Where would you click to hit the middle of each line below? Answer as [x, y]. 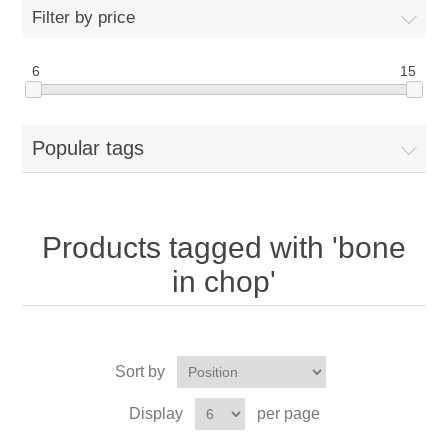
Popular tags [88, 148]
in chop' [224, 282]
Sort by [139, 372]
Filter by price [84, 17]
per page [288, 414]
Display [155, 414]
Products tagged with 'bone [224, 248]
